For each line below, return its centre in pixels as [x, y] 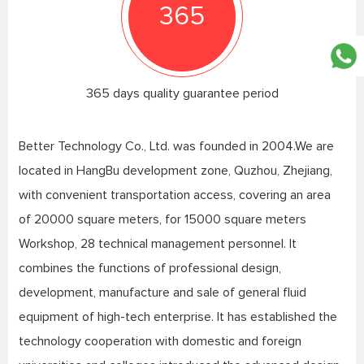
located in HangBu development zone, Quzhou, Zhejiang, [175, 170]
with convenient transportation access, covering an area [174, 195]
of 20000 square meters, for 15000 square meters [162, 219]
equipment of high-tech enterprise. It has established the [178, 316]
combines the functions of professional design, [149, 268]
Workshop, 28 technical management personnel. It [157, 243]
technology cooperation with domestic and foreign [160, 341]
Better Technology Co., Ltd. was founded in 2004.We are [176, 146]
